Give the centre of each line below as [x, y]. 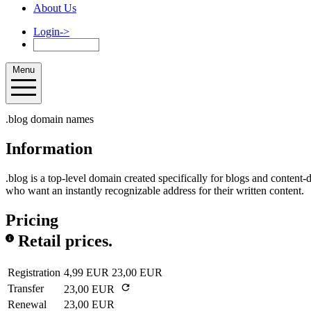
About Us [55, 8]
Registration [34, 272]
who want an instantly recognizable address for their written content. [155, 191]
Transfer [26, 288]
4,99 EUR [88, 272]
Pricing [32, 220]
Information [49, 149]
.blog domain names [50, 119]
